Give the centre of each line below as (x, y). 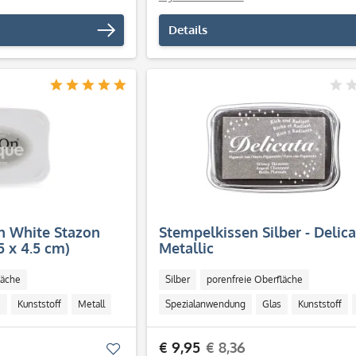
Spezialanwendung (205, 304)
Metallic (186, 248)
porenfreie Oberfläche (254, 279)
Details (188, 30)
